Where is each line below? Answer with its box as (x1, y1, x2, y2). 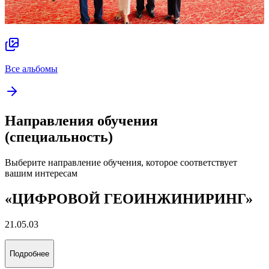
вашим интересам (5, 168, 77, 178)
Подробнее (10, 249, 49, 259)
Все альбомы (5, 64, 58, 74)
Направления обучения (5, 113, 158, 128)
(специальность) (5, 129, 113, 145)
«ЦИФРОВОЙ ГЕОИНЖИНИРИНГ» (5, 190, 253, 207)
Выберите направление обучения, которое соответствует (5, 157, 237, 168)
